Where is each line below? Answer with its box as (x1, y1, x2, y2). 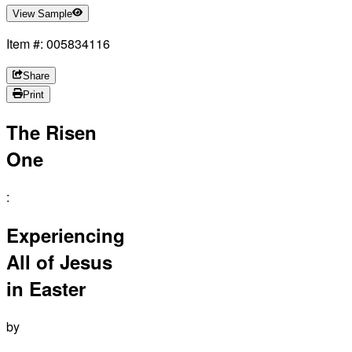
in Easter (6, 274, 86, 302)
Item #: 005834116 (6, 35, 110, 53)
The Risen (6, 119, 97, 146)
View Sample (13, 8, 72, 20)
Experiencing (6, 221, 125, 248)
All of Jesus (6, 247, 112, 275)
